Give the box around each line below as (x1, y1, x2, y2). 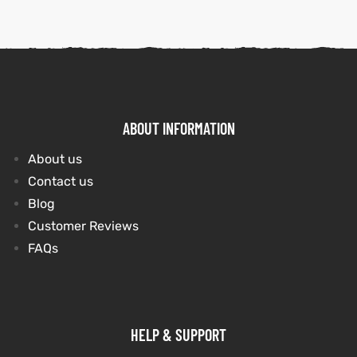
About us (28, 151, 82, 167)
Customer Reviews (28, 218, 139, 234)
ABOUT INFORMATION (122, 119, 235, 139)
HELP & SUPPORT (131, 325, 226, 345)
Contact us (28, 174, 93, 190)
